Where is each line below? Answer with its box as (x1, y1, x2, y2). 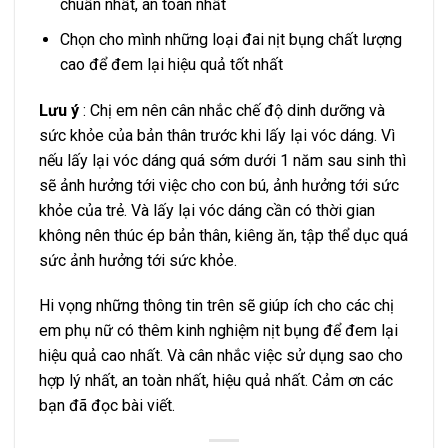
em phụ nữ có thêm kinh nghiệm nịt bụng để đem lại (39, 321, 398, 341)
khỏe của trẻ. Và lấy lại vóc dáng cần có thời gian (39, 200, 375, 220)
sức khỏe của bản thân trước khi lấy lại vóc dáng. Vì (39, 125, 395, 145)
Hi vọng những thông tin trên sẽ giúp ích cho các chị (39, 296, 394, 316)
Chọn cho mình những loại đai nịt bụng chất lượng (59, 29, 402, 49)
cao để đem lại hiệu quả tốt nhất (59, 54, 283, 74)
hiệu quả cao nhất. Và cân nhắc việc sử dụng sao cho (39, 346, 403, 366)
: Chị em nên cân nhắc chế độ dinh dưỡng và (79, 100, 385, 120)
